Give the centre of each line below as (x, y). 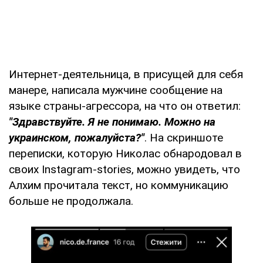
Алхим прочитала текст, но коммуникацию (119, 185)
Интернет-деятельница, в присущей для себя (126, 74)
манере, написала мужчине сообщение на (116, 90)
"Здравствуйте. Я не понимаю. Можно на (112, 122)
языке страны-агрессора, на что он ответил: (125, 106)
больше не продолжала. (71, 201)
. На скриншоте (184, 137)
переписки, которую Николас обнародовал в (125, 153)
